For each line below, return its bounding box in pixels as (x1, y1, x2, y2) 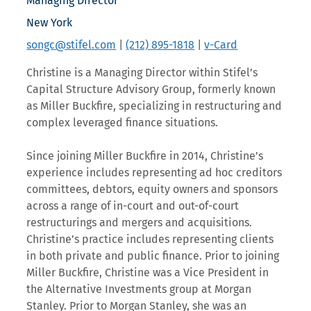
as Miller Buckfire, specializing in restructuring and (26, 99, 283, 113)
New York (26, 16, 73, 30)
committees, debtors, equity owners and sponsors (26, 183, 278, 196)
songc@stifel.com (26, 38, 117, 52)
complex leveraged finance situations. (26, 116, 219, 130)
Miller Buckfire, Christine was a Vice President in (26, 266, 269, 280)
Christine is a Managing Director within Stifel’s (26, 66, 258, 80)
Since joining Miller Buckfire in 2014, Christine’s (26, 149, 264, 163)
